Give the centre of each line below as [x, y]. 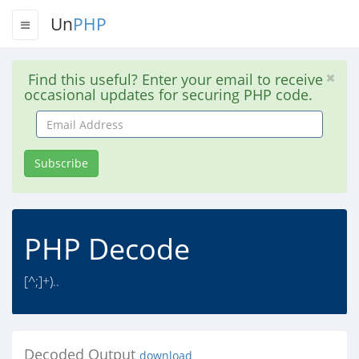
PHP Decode [107, 249]
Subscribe [61, 163]
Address [56, 131]
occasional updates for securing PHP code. [168, 95]
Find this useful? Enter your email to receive [173, 79]
